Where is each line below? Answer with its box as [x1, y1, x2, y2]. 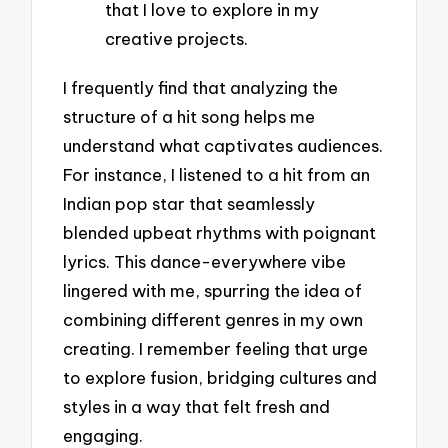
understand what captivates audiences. [63, 135, 384, 157]
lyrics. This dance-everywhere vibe [63, 251, 347, 273]
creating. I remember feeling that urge [63, 338, 369, 360]
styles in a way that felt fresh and [63, 396, 331, 418]
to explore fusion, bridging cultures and [63, 367, 378, 389]
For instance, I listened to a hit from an [63, 164, 371, 186]
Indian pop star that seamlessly [63, 193, 316, 215]
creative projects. [105, 27, 248, 49]
